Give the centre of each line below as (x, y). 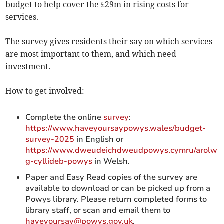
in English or (100, 140)
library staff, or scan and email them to (98, 211)
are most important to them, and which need (91, 54)
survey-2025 (51, 140)
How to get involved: (45, 91)
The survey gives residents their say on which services (109, 42)
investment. (28, 67)
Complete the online (65, 118)
